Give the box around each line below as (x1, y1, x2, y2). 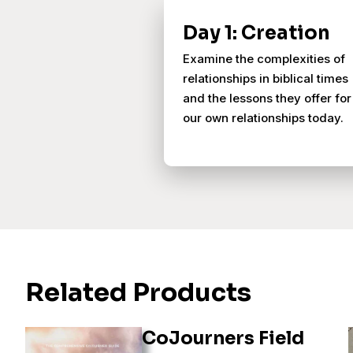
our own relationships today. (183, 110, 344, 125)
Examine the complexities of (183, 51, 345, 66)
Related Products (25, 277, 251, 308)
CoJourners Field (142, 327, 305, 350)
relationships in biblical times (183, 71, 348, 86)
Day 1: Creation (183, 21, 330, 45)
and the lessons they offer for (183, 91, 351, 106)
